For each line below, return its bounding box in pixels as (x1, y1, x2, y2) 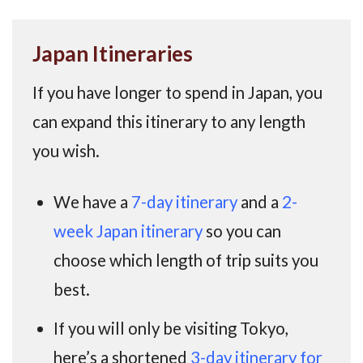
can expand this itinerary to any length (32, 112, 305, 132)
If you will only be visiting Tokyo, (53, 318, 289, 339)
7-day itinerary (131, 191, 238, 211)
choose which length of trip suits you (53, 250, 319, 270)
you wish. (32, 141, 100, 161)
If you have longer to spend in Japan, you (32, 83, 322, 103)
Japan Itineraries (32, 40, 193, 66)
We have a (53, 191, 132, 211)
